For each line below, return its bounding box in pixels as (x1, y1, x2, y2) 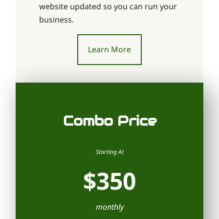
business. (39, 14, 74, 25)
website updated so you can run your (39, 1, 177, 12)
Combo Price (63, 111, 156, 130)
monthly (95, 201, 124, 212)
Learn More (88, 44, 131, 55)
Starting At (95, 147, 124, 156)
